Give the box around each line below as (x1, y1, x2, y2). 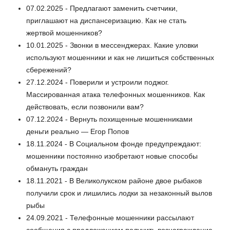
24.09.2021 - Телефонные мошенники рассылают (26, 213, 194, 222)
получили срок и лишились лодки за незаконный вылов (26, 188, 212, 197)
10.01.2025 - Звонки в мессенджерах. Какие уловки (26, 41, 198, 49)
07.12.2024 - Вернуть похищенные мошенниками (26, 114, 193, 123)
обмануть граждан (26, 164, 88, 172)
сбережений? (26, 65, 71, 74)
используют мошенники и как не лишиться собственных (26, 53, 214, 62)
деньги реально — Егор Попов (26, 127, 129, 136)
